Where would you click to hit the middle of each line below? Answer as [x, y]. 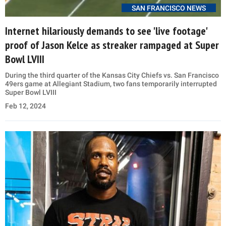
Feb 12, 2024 [25, 106]
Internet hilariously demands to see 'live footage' [106, 31]
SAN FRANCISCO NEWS [169, 8]
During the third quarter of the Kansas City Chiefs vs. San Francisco [112, 75]
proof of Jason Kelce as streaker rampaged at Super [112, 45]
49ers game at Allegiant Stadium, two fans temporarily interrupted [111, 84]
